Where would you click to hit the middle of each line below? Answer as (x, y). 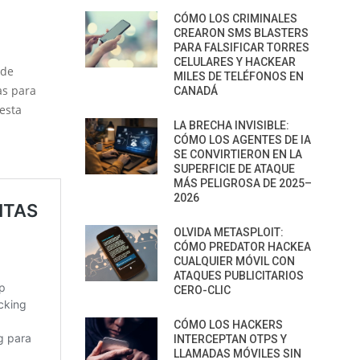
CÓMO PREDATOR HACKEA (242, 247)
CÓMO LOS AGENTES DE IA (242, 140)
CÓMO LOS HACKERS (228, 325)
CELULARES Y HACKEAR (235, 62)
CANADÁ (196, 91)
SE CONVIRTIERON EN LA (238, 154)
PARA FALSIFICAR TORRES (241, 47)
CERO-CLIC (202, 290)
